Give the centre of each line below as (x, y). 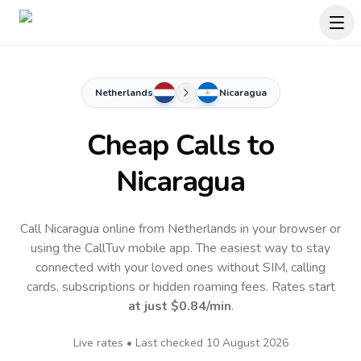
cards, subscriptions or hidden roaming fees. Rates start (180, 287)
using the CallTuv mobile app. (113, 248)
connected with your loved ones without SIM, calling (180, 268)
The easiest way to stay (263, 248)
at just (149, 306)
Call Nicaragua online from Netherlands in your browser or (180, 229)
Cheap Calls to (180, 145)
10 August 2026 (247, 343)
